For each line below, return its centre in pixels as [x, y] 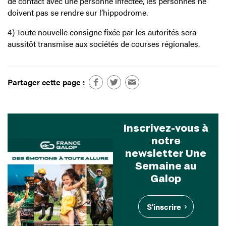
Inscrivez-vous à [166, 127]
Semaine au [166, 165]
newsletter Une [166, 153]
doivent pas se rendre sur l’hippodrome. [78, 13]
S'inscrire [164, 207]
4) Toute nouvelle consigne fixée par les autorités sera [102, 32]
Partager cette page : [46, 82]
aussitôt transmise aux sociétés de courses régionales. [104, 44]
